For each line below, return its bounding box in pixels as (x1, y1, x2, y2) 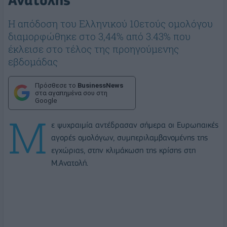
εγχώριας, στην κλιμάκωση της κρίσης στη (51, 145, 196, 155)
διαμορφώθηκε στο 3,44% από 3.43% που (8, 29, 191, 43)
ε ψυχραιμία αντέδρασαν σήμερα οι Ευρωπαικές (51, 120, 218, 130)
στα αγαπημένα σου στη (35, 89, 107, 97)
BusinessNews (78, 81, 123, 89)
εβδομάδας (8, 55, 58, 68)
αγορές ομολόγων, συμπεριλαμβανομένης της (51, 132, 208, 142)
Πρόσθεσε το (35, 81, 78, 89)
